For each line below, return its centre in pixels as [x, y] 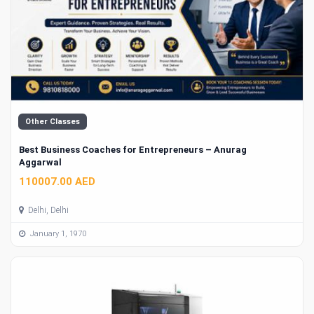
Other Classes [53, 122]
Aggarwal [40, 163]
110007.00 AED [57, 181]
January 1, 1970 [57, 234]
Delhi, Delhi [47, 210]
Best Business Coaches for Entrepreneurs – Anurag [133, 150]
